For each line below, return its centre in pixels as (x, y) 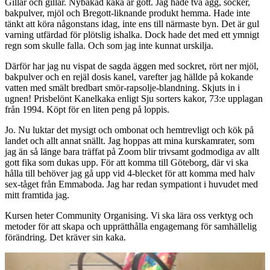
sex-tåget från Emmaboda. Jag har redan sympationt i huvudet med (131, 184)
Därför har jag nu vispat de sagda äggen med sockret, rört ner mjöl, (132, 66)
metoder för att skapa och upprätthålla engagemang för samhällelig (131, 227)
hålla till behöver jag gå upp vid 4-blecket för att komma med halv (130, 174)
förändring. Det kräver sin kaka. (65, 237)
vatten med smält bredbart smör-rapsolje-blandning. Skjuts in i (122, 88)
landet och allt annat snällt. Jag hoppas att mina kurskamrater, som (130, 141)
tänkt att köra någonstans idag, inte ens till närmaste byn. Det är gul (132, 24)
